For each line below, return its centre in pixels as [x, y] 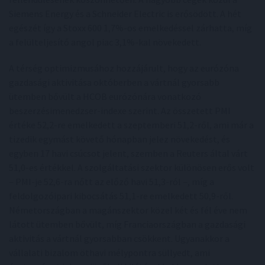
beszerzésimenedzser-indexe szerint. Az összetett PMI [120, 110]
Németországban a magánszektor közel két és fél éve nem [128, 210]
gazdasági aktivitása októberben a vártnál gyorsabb [114, 82]
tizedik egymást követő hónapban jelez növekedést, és [119, 139]
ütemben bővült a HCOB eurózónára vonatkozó [105, 96]
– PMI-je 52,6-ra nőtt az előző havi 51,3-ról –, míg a [112, 181]
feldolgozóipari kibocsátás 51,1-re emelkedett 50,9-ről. [121, 195]
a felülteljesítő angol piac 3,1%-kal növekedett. [105, 42]
